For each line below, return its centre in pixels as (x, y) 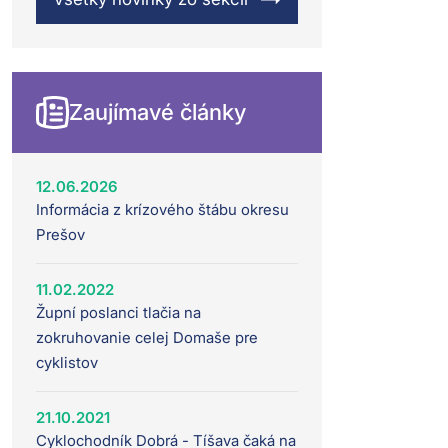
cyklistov (67, 362)
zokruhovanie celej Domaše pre (147, 337)
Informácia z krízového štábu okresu (162, 209)
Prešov (60, 234)
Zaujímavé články (157, 111)
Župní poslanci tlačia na (118, 312)
